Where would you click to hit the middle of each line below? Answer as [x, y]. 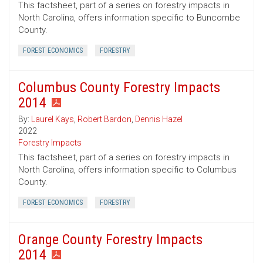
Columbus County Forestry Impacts [119, 88]
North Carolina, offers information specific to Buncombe [129, 18]
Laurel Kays [53, 119]
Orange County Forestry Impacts [110, 240]
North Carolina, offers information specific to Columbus [127, 170]
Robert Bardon [104, 119]
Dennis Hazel [159, 119]
